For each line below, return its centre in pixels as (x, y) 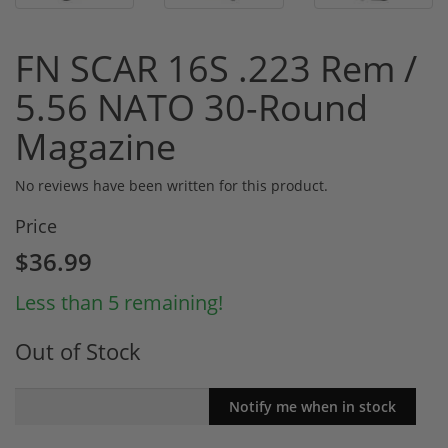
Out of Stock (78, 352)
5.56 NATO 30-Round (191, 108)
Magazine (95, 147)
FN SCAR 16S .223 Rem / (216, 69)
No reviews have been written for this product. (171, 186)
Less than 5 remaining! (119, 303)
